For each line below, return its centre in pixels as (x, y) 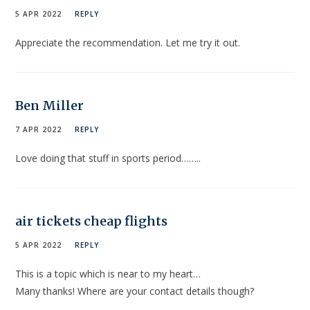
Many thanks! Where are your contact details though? (135, 291)
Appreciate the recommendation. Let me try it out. (128, 43)
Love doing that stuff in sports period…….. (108, 158)
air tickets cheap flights (92, 221)
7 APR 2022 (39, 130)
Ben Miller (50, 106)
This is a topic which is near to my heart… (108, 274)
